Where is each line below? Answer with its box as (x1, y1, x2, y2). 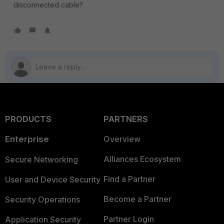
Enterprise (5, 134, 49, 144)
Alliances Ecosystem (103, 154, 181, 164)
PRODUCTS (5, 114, 51, 124)
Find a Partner (103, 174, 155, 184)
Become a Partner (103, 194, 171, 204)
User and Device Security (5, 174, 100, 184)
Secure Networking (5, 154, 78, 164)
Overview (103, 134, 140, 144)
